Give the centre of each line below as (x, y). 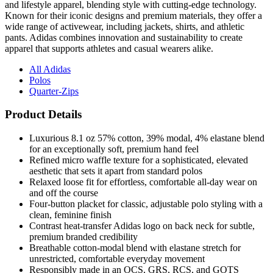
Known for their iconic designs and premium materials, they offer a (133, 15)
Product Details (43, 115)
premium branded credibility (83, 237)
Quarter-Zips (54, 91)
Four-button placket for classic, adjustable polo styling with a (146, 204)
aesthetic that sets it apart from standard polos (116, 171)
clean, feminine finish (70, 215)
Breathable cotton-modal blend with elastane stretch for (135, 248)
